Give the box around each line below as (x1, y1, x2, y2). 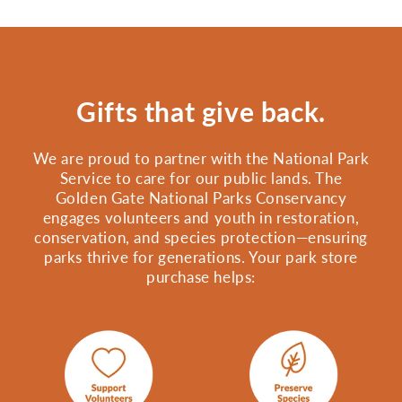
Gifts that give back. (76, 94, 326, 127)
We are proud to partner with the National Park (32, 148, 370, 168)
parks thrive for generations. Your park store (43, 247, 358, 267)
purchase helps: (146, 267, 256, 286)
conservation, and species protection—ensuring (33, 227, 368, 247)
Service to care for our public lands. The (59, 168, 343, 188)
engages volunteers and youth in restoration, (42, 207, 360, 227)
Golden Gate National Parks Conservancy (55, 188, 347, 207)
